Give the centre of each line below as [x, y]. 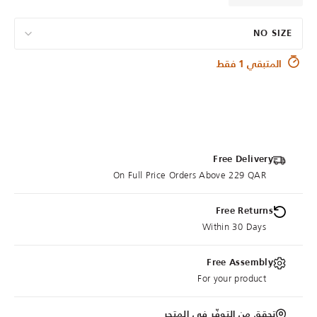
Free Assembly [240, 263]
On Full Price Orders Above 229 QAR [189, 175]
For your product [232, 279]
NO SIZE [273, 34]
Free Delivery [243, 160]
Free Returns [244, 212]
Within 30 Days [234, 227]
